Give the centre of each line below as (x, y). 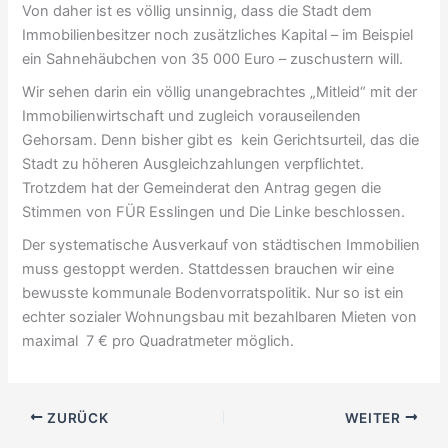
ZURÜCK (76, 417)
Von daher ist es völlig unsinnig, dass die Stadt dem (197, 11)
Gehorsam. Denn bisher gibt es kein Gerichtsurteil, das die (221, 139)
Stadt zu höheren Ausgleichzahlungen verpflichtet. (193, 163)
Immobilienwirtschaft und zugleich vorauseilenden (192, 115)
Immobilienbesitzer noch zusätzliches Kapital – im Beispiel (218, 35)
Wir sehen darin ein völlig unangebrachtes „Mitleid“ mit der (220, 91)
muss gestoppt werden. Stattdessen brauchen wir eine (208, 268)
